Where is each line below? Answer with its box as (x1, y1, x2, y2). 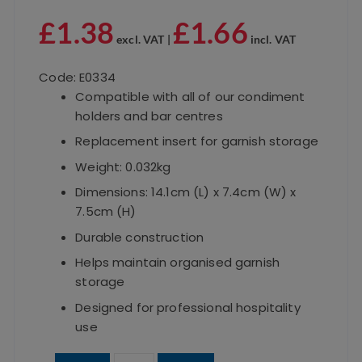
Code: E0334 (39, 68, 116, 86)
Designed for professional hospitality (75, 298, 301, 316)
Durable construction (75, 228, 204, 246)
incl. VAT (247, 32, 297, 46)
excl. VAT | (114, 32, 173, 46)
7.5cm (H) (75, 203, 137, 221)
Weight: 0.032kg (75, 158, 171, 175)
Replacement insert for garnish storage (75, 133, 318, 150)
